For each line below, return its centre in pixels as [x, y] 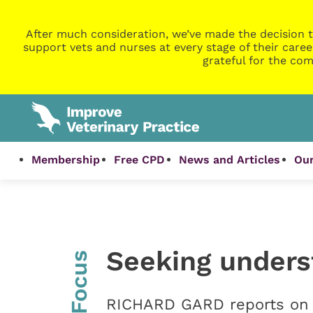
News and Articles [230, 160]
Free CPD [140, 160]
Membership [66, 160]
